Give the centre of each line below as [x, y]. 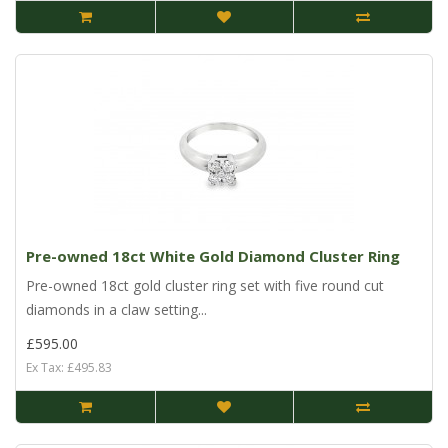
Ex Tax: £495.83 [69, 368]
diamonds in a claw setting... [116, 310]
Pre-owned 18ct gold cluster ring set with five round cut [205, 286]
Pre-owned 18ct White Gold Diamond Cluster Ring [213, 256]
